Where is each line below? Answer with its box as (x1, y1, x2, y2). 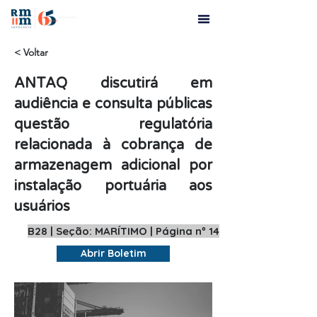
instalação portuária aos (14, 178, 212, 195)
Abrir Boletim (80, 247, 146, 260)
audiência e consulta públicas (14, 96, 212, 113)
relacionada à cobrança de (14, 137, 212, 154)
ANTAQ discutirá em (14, 75, 212, 92)
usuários (14, 198, 70, 215)
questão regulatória (14, 116, 212, 133)
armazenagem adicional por (14, 157, 212, 174)
